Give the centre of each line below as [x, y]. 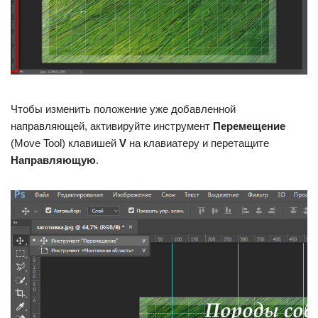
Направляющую [53, 160]
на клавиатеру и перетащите [198, 143]
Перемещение [249, 126]
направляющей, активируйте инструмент [112, 126]
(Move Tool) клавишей [65, 143]
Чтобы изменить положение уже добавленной [123, 109]
